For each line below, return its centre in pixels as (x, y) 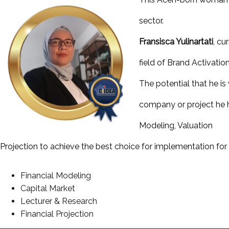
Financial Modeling (56, 175)
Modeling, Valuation (176, 125)
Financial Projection (57, 214)
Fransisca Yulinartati (176, 41)
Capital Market (48, 188)
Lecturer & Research (59, 201)
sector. (151, 20)
